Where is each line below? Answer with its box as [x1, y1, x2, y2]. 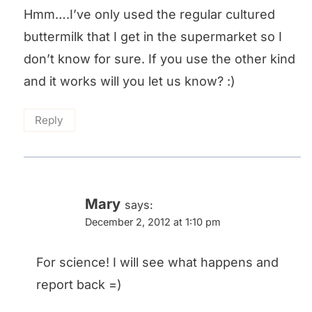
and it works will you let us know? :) [24, 73, 235, 88]
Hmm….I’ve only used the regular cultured [24, 6, 275, 22]
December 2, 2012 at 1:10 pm [85, 215, 221, 228]
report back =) [36, 277, 122, 292]
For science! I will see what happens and [36, 255, 279, 270]
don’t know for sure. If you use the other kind [24, 51, 295, 66]
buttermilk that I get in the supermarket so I [24, 29, 282, 44]
